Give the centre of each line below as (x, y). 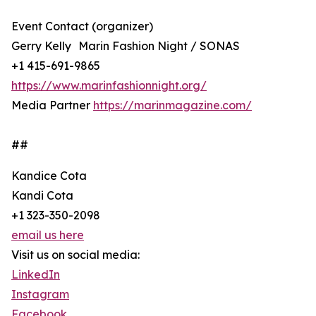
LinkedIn (36, 275)
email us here (48, 235)
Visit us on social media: (75, 255)
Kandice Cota (49, 176)
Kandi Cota (42, 196)
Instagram (40, 294)
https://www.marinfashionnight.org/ (109, 86)
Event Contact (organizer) (82, 26)
